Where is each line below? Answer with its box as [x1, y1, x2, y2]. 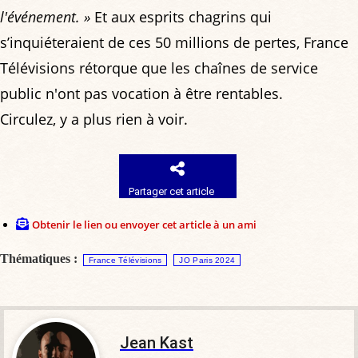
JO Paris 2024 [179, 256, 236, 265]
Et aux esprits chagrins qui [90, 7, 272, 27]
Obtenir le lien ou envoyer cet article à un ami [32, 217, 257, 233]
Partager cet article [129, 185, 215, 198]
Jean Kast [120, 333, 193, 353]
